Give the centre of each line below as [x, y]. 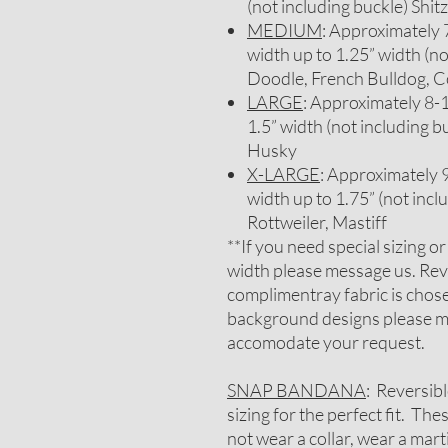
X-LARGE [283, 174]
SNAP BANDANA [296, 390]
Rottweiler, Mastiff [317, 222]
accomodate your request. [326, 342]
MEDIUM [284, 30]
